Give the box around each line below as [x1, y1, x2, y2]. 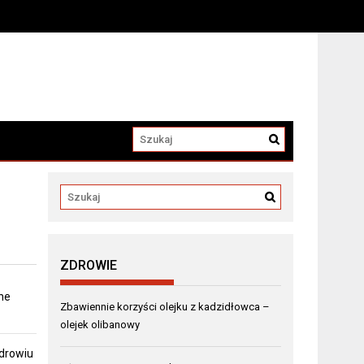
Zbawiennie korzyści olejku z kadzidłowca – [60, 300, 271, 313]
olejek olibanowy [60, 318, 141, 331]
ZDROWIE [60, 257, 118, 273]
